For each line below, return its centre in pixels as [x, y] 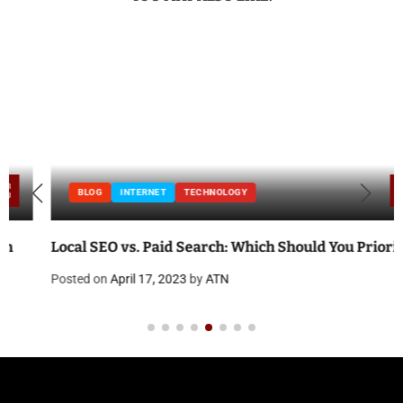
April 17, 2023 [107, 279]
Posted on [39, 279]
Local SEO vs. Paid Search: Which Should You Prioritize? [198, 247]
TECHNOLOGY [174, 193]
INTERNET [101, 193]
